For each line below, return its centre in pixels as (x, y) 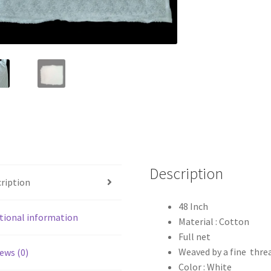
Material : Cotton (214, 221)
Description (187, 173)
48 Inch (194, 206)
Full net (195, 236)
